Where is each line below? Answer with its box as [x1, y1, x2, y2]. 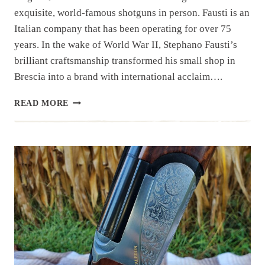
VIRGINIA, [68, 132, 114, 142]
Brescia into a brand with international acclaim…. [14, 70, 222, 82]
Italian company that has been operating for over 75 [14, 22, 231, 34]
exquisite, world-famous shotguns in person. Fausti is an [14, 7, 250, 18]
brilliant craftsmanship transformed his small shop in [14, 54, 235, 66]
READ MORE [14, 98, 69, 108]
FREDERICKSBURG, [68, 120, 154, 130]
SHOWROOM [68, 108, 124, 117]
